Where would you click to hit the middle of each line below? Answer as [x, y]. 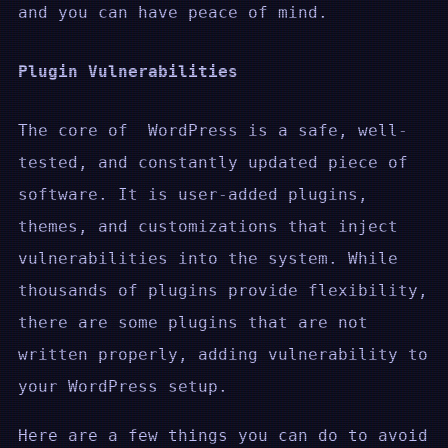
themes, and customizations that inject [208, 227]
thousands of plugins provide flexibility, [223, 291]
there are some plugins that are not [193, 323]
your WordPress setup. [123, 387]
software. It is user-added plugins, [193, 195]
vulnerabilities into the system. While [208, 259]
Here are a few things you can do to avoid [223, 435]
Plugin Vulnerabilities [128, 71]
